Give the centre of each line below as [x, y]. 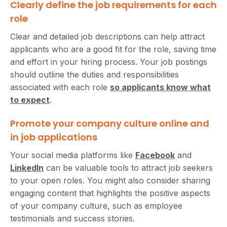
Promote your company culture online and [110, 123]
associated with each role [60, 87]
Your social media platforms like [73, 155]
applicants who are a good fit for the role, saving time [113, 49]
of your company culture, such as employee [96, 205]
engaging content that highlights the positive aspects [110, 193]
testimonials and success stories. [72, 218]
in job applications [54, 137]
